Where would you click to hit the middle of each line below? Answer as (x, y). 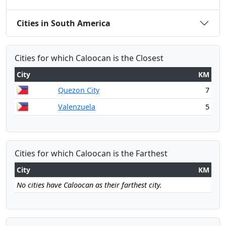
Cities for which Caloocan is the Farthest (91, 153)
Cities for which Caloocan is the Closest (89, 58)
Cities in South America (64, 23)
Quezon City (79, 90)
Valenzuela (77, 107)
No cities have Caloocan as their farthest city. (89, 185)
